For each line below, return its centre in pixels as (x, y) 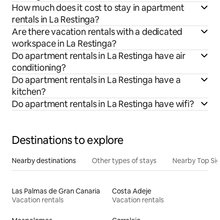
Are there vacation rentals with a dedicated (97, 32)
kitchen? (29, 92)
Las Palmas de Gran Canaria (56, 191)
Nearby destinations (44, 161)
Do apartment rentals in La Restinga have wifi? (103, 104)
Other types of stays (124, 161)
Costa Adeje (132, 191)
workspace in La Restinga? (64, 44)
